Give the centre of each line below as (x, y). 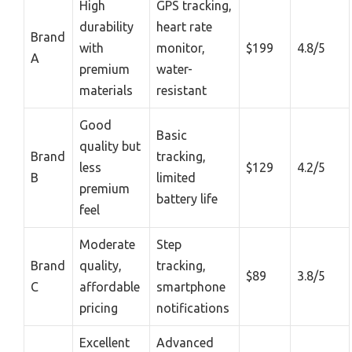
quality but (110, 146)
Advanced (185, 343)
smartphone (191, 287)
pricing (99, 308)
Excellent (104, 343)
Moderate (107, 244)
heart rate (184, 27)
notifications (193, 308)
